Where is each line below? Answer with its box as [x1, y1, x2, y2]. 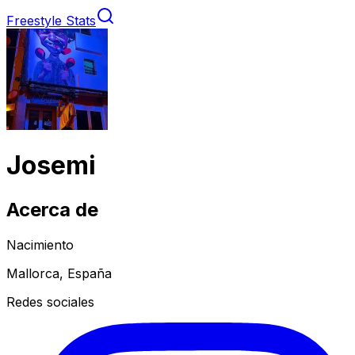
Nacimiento [6, 236, 74, 253]
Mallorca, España [6, 265, 112, 281]
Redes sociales [6, 293, 94, 310]
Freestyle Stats [6, 13, 96, 29]
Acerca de [6, 197, 98, 221]
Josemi [6, 150, 96, 181]
